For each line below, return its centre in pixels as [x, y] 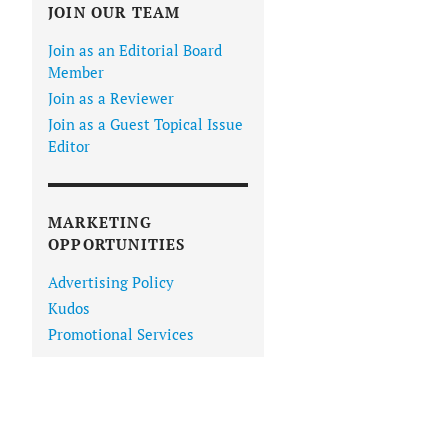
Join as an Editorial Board [135, 50]
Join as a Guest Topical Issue [145, 124]
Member [76, 72]
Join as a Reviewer [111, 98]
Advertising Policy [111, 282]
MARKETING [100, 222]
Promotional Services [121, 334]
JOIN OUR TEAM [114, 12]
